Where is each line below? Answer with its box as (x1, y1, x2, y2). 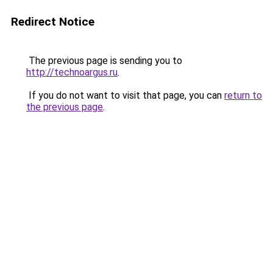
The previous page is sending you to (26, 55, 182, 66)
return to (224, 90, 262, 101)
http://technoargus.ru (26, 66, 118, 78)
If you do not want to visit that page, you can (26, 90, 224, 101)
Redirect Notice (11, 15, 94, 29)
